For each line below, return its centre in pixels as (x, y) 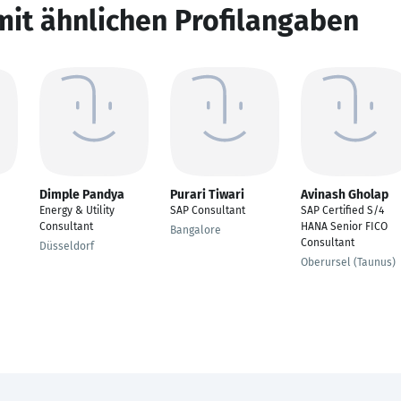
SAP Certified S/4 (342, 210)
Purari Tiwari (207, 195)
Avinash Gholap (345, 195)
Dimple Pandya (82, 195)
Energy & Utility (77, 210)
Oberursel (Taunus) (348, 262)
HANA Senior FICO (344, 226)
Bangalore (196, 230)
